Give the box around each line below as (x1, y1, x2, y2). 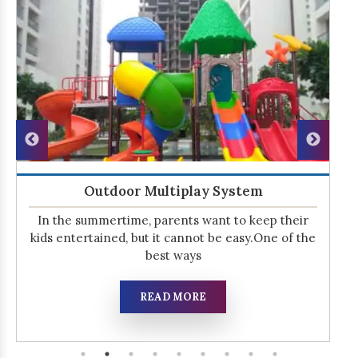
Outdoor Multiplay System (83, 182, 263, 201)
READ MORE (140, 290, 206, 304)
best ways (145, 248, 201, 264)
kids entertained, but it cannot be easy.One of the (30, 230, 316, 246)
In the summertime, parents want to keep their (38, 213, 308, 229)
